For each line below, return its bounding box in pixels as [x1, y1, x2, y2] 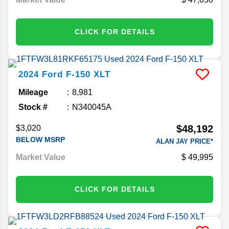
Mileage [18, 87, 48, 97]
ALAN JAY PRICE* [156, 137, 213, 145]
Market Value [16, 152, 65, 162]
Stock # [18, 102, 48, 111]
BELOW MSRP [16, 135, 65, 144]
